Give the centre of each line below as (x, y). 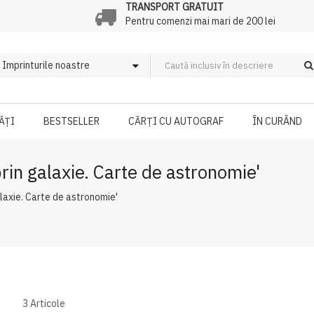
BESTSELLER (72, 121)
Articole (47, 303)
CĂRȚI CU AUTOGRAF (176, 121)
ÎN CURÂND (278, 121)
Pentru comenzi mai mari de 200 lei (200, 21)
